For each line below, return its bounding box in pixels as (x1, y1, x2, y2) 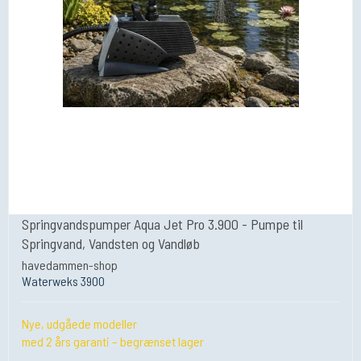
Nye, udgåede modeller (22, 315, 137, 331)
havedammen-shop (22, 256, 118, 272)
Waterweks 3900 (22, 272, 105, 288)
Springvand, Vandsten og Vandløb (22, 234, 200, 253)
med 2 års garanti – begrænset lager (22, 333, 204, 349)
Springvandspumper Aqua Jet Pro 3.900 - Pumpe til (22, 215, 303, 234)
